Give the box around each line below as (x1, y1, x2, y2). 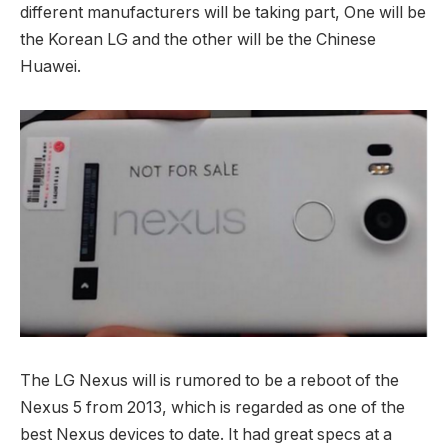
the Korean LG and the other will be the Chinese (20, 29, 376, 49)
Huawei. (20, 56, 81, 76)
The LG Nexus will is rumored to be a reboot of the (20, 370, 399, 390)
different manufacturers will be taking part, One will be (20, 2, 426, 22)
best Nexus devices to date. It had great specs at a (20, 424, 392, 444)
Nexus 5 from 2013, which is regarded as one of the (20, 397, 405, 417)
